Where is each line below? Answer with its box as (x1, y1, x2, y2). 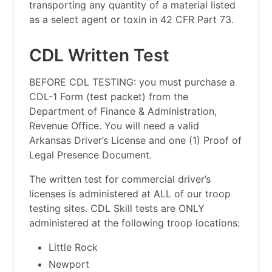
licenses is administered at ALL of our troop (29, 188, 231, 200)
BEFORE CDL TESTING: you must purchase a (29, 76, 235, 89)
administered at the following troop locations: (29, 217, 240, 229)
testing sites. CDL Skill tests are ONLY (29, 202, 205, 215)
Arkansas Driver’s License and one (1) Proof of (29, 134, 242, 147)
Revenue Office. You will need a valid (29, 120, 199, 132)
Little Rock (49, 241, 98, 254)
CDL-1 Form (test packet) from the (29, 90, 188, 103)
